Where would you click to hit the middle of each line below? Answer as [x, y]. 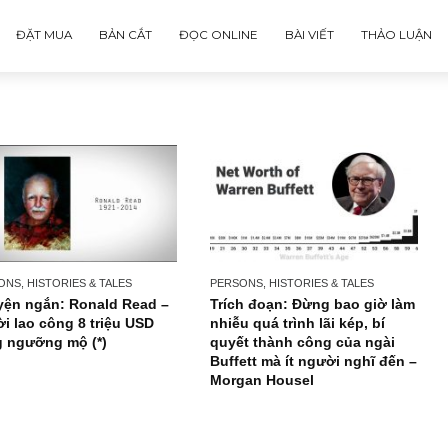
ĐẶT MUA [98, 39]
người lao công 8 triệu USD [118, 358]
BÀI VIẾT [393, 39]
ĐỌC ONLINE [292, 39]
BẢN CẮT [189, 39]
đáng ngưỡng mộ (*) [92, 379]
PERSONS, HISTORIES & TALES [105, 314]
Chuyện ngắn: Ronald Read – [126, 337]
